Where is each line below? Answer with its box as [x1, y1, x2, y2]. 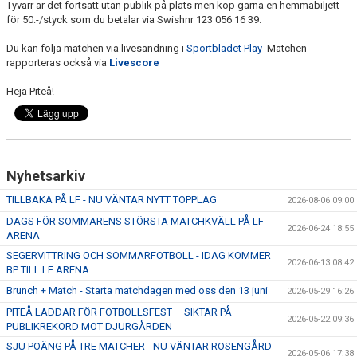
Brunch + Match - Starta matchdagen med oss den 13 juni [6, 284, 268, 296]
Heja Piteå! [6, 84, 54, 97]
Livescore [109, 56, 159, 69]
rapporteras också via [6, 56, 109, 69]
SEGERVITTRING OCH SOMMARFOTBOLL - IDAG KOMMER [6, 249, 271, 261]
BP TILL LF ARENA [6, 263, 89, 276]
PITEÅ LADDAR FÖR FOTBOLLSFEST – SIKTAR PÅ [6, 305, 232, 318]
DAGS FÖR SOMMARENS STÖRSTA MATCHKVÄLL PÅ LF [6, 214, 264, 227]
